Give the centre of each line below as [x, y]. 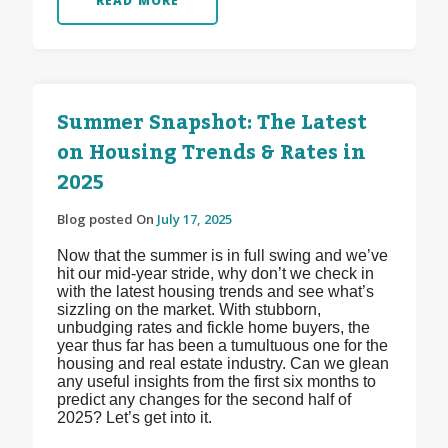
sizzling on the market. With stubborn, [188, 310]
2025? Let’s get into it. [134, 418]
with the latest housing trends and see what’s [215, 292]
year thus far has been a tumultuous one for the [222, 346]
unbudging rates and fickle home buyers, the [213, 328]
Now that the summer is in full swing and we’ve [222, 256]
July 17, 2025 [194, 219]
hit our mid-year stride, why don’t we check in [215, 274]
